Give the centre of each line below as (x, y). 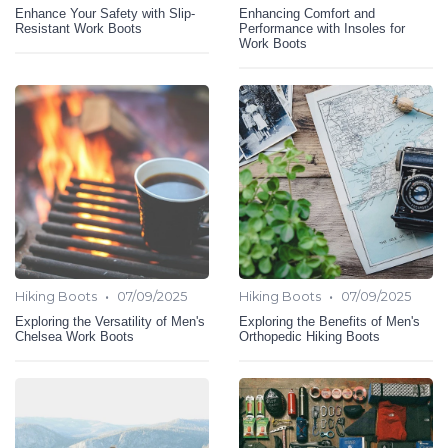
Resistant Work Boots (78, 28)
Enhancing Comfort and (307, 13)
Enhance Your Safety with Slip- (105, 13)
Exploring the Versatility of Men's (110, 321)
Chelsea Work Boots (74, 336)
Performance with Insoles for (322, 28)
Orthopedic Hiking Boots (309, 336)
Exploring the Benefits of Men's (329, 321)
